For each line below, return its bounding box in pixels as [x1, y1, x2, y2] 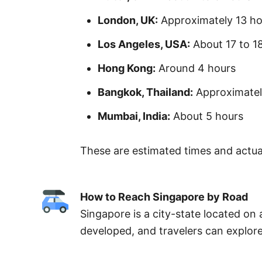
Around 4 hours [156, 61, 236, 74]
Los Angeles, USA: [98, 37, 190, 50]
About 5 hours [170, 109, 243, 122]
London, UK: [98, 13, 158, 26]
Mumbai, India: [98, 109, 170, 122]
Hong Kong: [98, 61, 156, 74]
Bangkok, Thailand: [98, 85, 193, 98]
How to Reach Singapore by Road [80, 190, 248, 203]
